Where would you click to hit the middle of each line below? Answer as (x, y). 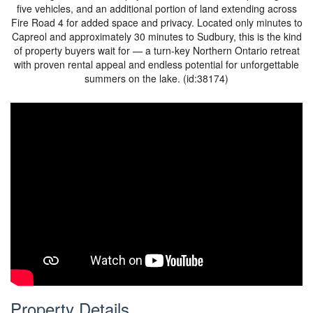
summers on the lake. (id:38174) (156, 78)
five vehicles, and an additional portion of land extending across (156, 8)
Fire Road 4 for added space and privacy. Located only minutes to (156, 22)
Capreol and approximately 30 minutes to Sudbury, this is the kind (156, 36)
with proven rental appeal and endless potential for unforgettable (156, 64)
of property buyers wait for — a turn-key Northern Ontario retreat (156, 50)
